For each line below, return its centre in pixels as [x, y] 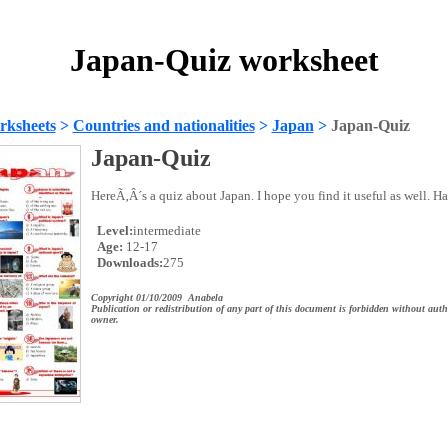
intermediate [166, 230]
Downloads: [128, 262]
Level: [113, 230]
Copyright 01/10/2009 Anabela [156, 297]
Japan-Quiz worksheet [224, 60]
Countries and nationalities [163, 125]
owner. [104, 319]
